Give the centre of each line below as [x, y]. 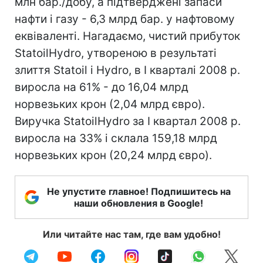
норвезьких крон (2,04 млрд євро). [110, 104]
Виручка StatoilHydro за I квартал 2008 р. [128, 121]
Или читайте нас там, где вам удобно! [131, 234]
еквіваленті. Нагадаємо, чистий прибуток [127, 36]
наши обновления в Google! [139, 203]
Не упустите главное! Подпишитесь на [139, 191]
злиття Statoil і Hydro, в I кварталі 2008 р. [127, 70]
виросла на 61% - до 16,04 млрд [102, 87]
